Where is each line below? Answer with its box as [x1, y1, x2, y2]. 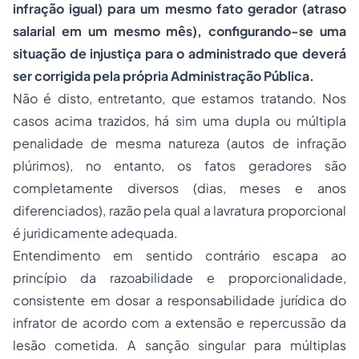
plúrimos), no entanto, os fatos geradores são [13, 157, 346, 174]
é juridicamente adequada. [13, 224, 178, 241]
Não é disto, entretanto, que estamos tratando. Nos [13, 90, 346, 107]
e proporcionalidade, [193, 269, 346, 286]
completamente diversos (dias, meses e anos [13, 179, 346, 196]
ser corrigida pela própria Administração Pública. [13, 67, 314, 84]
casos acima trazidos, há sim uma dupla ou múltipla [13, 112, 346, 129]
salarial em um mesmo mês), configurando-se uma [13, 22, 346, 39]
